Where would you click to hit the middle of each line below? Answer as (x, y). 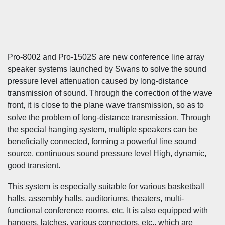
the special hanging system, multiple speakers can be (102, 129)
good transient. (34, 165)
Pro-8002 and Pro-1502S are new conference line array (106, 57)
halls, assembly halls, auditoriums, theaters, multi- (96, 199)
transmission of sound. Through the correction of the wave (110, 93)
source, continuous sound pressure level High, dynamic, (107, 153)
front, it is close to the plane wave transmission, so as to (106, 105)
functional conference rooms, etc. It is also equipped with (108, 211)
